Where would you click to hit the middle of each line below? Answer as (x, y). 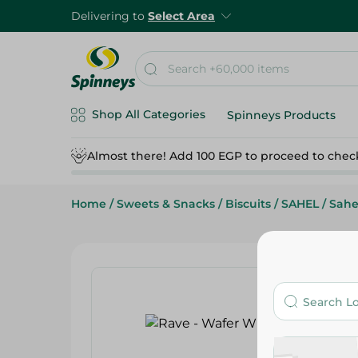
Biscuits (248, 204)
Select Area (181, 16)
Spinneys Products (281, 115)
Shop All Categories (149, 114)
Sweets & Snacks (166, 204)
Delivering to (109, 16)
